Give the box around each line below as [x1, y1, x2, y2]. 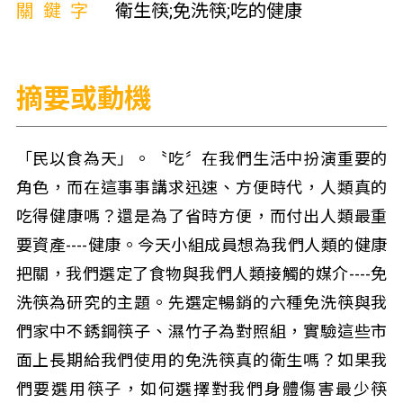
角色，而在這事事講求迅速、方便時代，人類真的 [15, 178, 388, 197]
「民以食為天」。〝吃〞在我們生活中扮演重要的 [15, 149, 388, 168]
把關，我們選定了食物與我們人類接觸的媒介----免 [15, 264, 388, 283]
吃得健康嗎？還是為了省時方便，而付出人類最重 [15, 207, 388, 226]
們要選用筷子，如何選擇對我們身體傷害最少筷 [15, 380, 388, 399]
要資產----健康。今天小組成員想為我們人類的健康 [15, 236, 388, 255]
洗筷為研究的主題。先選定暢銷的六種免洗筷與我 [15, 293, 388, 312]
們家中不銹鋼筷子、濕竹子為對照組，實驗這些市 [15, 322, 388, 341]
